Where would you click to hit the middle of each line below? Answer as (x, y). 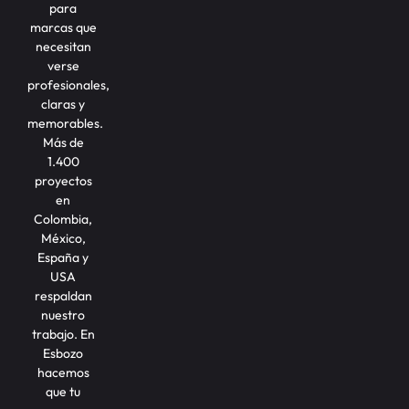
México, (63, 238)
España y (63, 257)
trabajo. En (63, 334)
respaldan (63, 295)
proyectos (63, 180)
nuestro (63, 315)
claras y (63, 104)
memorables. (65, 123)
